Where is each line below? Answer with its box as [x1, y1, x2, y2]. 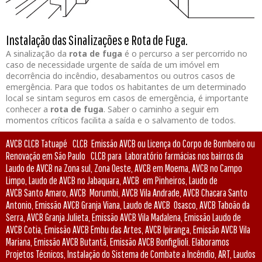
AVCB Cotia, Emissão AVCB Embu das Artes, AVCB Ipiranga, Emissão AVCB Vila [6, 223, 250, 236]
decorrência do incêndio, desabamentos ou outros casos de [6, 70, 235, 81]
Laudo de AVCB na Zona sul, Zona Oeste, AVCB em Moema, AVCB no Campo [6, 161, 242, 174]
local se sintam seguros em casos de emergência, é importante [6, 92, 249, 104]
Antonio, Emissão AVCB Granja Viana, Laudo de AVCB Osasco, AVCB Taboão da [6, 198, 250, 211]
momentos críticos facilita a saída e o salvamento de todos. [6, 114, 236, 126]
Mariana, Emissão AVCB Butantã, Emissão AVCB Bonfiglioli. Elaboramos [6, 235, 229, 248]
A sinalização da [6, 47, 69, 59]
